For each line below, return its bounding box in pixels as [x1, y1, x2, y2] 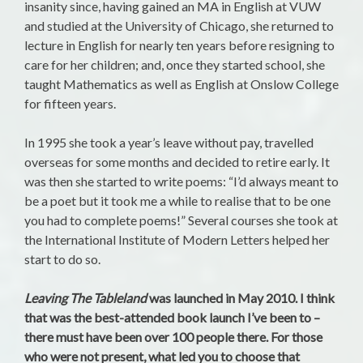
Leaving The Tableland [24, 290, 147, 306]
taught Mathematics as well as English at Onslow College [24, 76, 339, 92]
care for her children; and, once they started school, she [24, 57, 325, 73]
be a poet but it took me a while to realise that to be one [24, 193, 331, 209]
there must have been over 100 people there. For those [24, 329, 322, 345]
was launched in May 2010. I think [147, 290, 335, 306]
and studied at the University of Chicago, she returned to [24, 18, 334, 34]
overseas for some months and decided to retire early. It [24, 154, 330, 170]
